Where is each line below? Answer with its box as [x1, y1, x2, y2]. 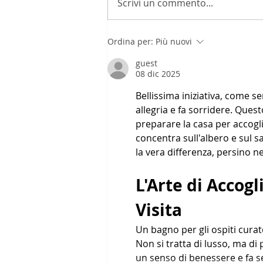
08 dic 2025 [136, 68, 180, 79]
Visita [136, 198, 182, 221]
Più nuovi [156, 35, 192, 47]
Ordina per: [107, 35, 153, 47]
